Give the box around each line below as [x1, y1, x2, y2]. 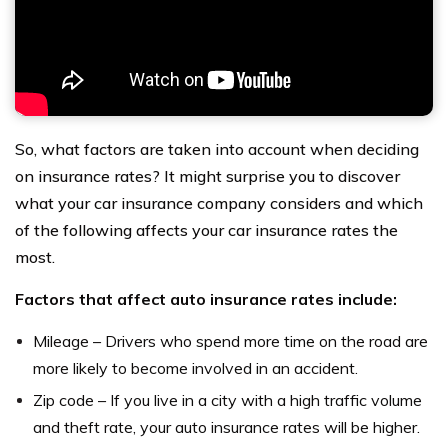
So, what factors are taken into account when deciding [15, 139, 419, 160]
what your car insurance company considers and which [15, 193, 423, 214]
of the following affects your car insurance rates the [15, 220, 398, 241]
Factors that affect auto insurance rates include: [15, 289, 397, 310]
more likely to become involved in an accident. [33, 358, 358, 379]
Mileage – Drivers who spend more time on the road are [33, 331, 428, 352]
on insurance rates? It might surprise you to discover [15, 166, 400, 187]
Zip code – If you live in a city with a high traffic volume [33, 390, 422, 411]
